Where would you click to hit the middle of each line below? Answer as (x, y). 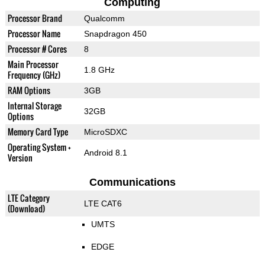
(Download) (26, 209)
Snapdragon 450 (115, 34)
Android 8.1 (105, 153)
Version (20, 158)
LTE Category (28, 198)
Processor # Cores (37, 49)
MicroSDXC (105, 132)
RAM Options (29, 91)
